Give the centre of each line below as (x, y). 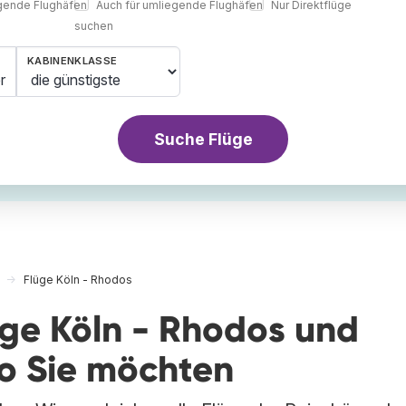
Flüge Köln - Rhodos (78, 280)
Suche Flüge (203, 139)
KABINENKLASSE (72, 61)
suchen (93, 26)
